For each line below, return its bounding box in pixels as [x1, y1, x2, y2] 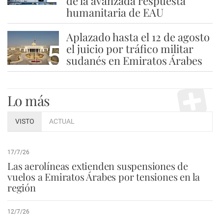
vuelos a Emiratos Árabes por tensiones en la [7, 170, 200, 184]
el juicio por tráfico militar [66, 41, 193, 56]
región [7, 181, 36, 194]
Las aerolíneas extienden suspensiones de [7, 159, 188, 173]
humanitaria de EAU [66, 5, 164, 20]
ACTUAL [49, 117, 75, 126]
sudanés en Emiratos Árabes [66, 53, 202, 68]
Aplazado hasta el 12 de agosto [66, 29, 210, 45]
